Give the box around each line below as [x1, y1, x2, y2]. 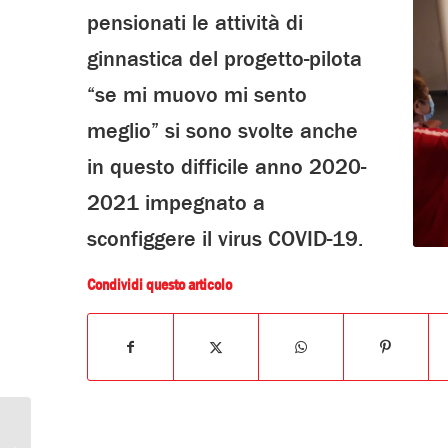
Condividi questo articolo [86, 274, 232, 296]
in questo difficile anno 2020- [86, 153, 366, 182]
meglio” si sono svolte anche [86, 117, 358, 146]
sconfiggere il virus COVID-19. [86, 225, 363, 254]
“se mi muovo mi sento [86, 81, 307, 110]
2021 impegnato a [86, 189, 265, 218]
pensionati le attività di [86, 9, 303, 38]
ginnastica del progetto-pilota [86, 45, 362, 74]
